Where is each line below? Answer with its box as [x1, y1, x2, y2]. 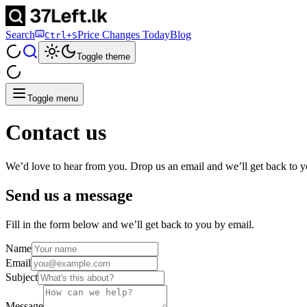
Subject [5, 271, 38, 283]
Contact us [5, 120, 106, 145]
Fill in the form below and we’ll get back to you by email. [5, 218, 254, 230]
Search [5, 29, 35, 40]
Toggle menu [27, 93, 78, 103]
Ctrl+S [45, 30, 77, 40]
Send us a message [5, 186, 133, 204]
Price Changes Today [77, 29, 170, 40]
